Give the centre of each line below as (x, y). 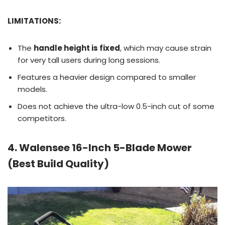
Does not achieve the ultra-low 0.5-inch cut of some (116, 106)
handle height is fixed (77, 48)
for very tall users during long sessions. (89, 60)
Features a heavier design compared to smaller (107, 77)
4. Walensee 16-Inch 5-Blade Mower (100, 147)
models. (32, 89)
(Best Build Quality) (58, 163)
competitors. (42, 118)
